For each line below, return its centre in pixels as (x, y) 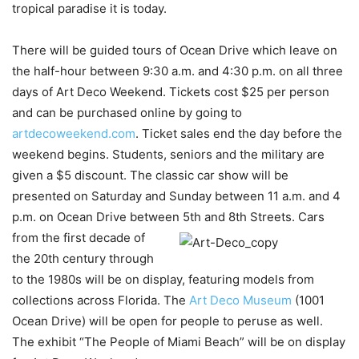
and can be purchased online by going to (127, 112)
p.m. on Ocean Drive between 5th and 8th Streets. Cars (168, 216)
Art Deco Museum (240, 300)
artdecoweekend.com (74, 133)
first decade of (103, 237)
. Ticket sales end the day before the (239, 133)
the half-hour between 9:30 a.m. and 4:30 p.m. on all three (177, 71)
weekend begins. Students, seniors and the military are (168, 154)
